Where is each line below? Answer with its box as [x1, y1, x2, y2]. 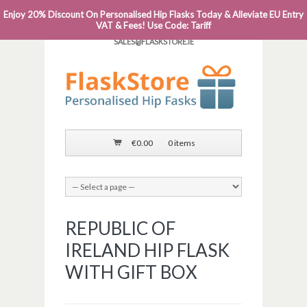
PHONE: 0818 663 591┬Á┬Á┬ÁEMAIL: [96, 9, 224, 18]
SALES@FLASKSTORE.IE [113, 37, 194, 46]
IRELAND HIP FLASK [65, 239, 230, 262]
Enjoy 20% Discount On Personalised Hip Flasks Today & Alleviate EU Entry [3, 9, 304, 20]
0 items [168, 138, 196, 149]
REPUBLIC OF [65, 217, 175, 240]
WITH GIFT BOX [65, 261, 197, 284]
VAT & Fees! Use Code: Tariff [96, 20, 211, 31]
